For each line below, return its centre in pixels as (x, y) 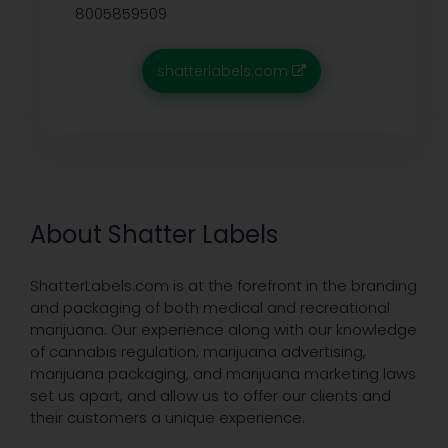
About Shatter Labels (154, 234)
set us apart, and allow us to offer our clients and (210, 396)
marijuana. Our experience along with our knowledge (223, 330)
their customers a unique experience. (167, 418)
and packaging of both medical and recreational (210, 308)
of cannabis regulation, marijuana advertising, (198, 352)
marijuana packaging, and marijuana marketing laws (223, 374)
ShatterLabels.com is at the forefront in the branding (223, 286)
